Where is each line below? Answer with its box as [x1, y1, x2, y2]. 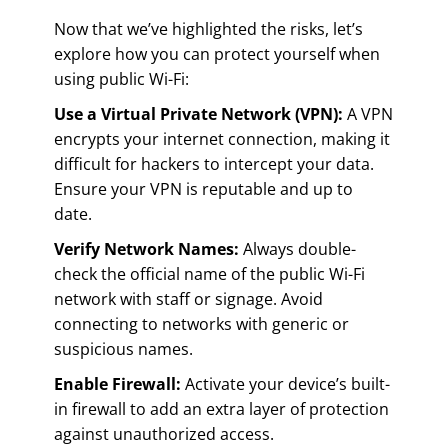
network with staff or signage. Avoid [54, 287, 323, 310]
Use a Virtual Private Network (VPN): [54, 102, 343, 125]
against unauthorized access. [54, 422, 274, 445]
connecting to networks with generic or [54, 312, 349, 335]
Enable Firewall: [54, 372, 181, 395]
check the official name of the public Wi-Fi [54, 262, 365, 285]
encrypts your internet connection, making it [54, 127, 390, 150]
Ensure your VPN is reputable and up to [54, 177, 353, 200]
